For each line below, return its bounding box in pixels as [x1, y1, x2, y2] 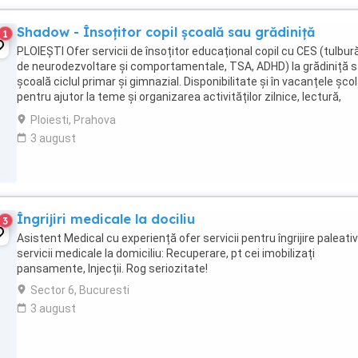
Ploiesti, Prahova [30, 113, 116, 126]
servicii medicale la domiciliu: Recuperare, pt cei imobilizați [17, 247, 315, 260]
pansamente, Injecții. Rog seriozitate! [17, 262, 208, 275]
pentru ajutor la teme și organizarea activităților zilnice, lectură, [17, 90, 341, 103]
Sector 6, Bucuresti [30, 284, 129, 296]
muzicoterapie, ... [17, 105, 104, 118]
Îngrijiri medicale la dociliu [17, 211, 195, 227]
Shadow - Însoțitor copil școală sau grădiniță [17, 24, 315, 40]
